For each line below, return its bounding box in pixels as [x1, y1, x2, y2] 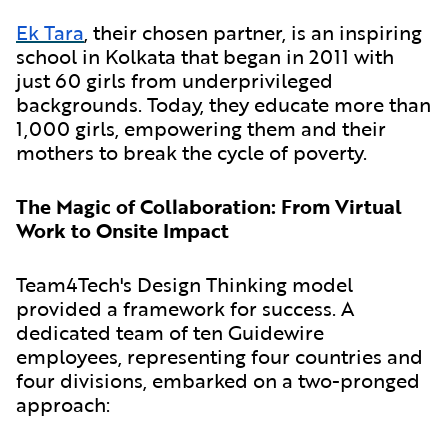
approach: [16, 388, 110, 419]
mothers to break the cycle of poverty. [16, 136, 367, 167]
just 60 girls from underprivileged [16, 64, 333, 95]
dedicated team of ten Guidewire [16, 316, 324, 347]
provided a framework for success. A [16, 292, 354, 323]
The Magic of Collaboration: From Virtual [16, 190, 402, 221]
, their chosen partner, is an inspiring [84, 16, 422, 47]
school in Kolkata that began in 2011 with [16, 40, 394, 71]
